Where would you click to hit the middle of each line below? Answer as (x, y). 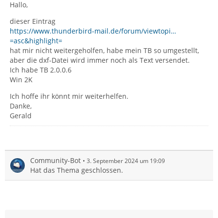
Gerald (21, 116)
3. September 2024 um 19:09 (126, 161)
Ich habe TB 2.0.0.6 (41, 70)
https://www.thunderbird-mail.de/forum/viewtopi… (93, 31)
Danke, (21, 106)
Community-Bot (55, 160)
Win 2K (21, 80)
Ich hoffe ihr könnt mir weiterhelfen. (69, 96)
